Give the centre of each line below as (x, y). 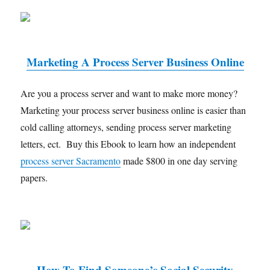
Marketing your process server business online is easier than (133, 110)
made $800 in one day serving (179, 160)
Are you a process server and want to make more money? (131, 93)
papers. (34, 177)
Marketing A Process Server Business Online (135, 61)
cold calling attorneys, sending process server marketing (126, 127)
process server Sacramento (71, 160)
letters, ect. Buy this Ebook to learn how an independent (128, 143)
